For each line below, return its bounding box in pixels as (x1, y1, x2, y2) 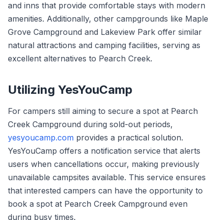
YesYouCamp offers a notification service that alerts (8, 146, 200, 156)
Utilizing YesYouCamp (8, 82, 133, 97)
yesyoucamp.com (8, 133, 74, 142)
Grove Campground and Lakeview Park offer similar (8, 27, 202, 37)
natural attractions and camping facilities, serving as (8, 40, 200, 50)
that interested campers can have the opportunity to (8, 186, 203, 195)
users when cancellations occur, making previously (8, 159, 199, 169)
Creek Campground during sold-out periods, (8, 119, 173, 129)
